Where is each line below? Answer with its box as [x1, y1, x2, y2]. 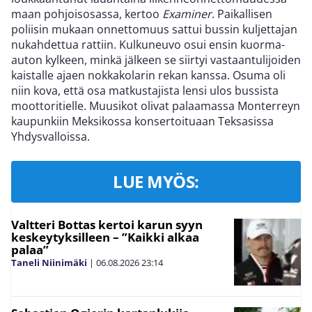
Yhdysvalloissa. [11, 128, 90, 144]
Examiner [162, 6, 212, 22]
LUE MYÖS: [113, 169, 199, 193]
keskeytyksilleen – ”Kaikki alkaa [11, 228, 199, 245]
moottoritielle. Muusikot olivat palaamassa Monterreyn [11, 97, 300, 114]
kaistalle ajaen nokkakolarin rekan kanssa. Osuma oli [11, 67, 286, 83]
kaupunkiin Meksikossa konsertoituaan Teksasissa [11, 113, 274, 129]
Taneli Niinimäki [11, 256, 87, 269]
